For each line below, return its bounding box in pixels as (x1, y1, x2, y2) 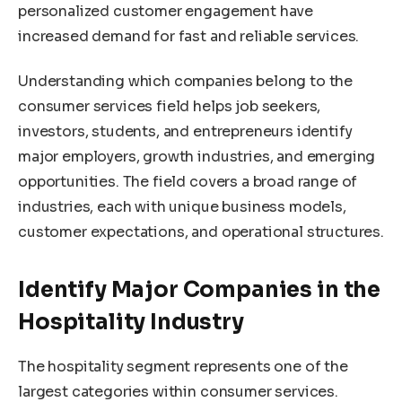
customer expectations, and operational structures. (18, 222, 384, 241)
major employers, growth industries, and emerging (18, 146, 376, 166)
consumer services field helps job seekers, (18, 96, 321, 116)
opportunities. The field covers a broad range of (18, 171, 358, 191)
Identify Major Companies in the (18, 276, 381, 304)
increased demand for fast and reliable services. (18, 27, 360, 47)
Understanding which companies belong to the (18, 71, 354, 91)
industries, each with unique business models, (18, 197, 346, 216)
